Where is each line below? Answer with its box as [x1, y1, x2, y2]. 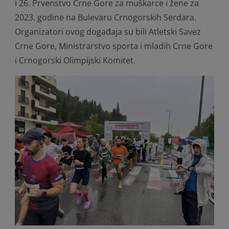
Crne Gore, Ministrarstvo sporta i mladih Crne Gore [15, 40, 213, 52]
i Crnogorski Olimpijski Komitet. [15, 55, 135, 66]
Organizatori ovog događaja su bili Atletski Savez [15, 26, 201, 37]
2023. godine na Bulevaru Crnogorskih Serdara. [15, 12, 196, 23]
